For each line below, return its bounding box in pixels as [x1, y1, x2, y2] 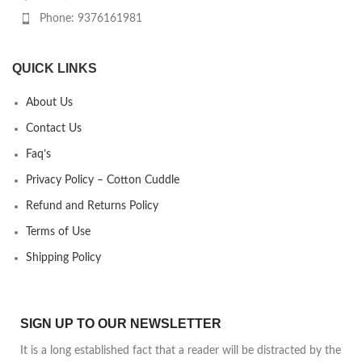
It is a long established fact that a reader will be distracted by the [20, 345, 341, 357]
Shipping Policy [26, 252, 101, 264]
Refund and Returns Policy [26, 200, 158, 213]
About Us [26, 97, 73, 109]
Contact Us [26, 123, 82, 135]
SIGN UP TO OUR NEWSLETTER [20, 317, 221, 331]
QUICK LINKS [12, 61, 97, 76]
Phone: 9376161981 [40, 13, 142, 25]
